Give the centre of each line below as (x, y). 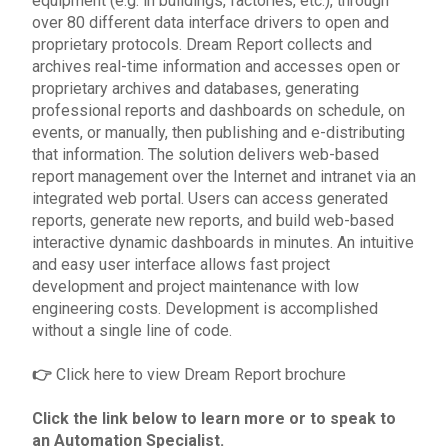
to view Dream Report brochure (235, 375)
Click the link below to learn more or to (181, 419)
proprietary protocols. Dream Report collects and (202, 45)
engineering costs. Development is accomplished (205, 309)
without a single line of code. (132, 331)
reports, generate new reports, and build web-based (213, 221)
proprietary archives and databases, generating (195, 89)
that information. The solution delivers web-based (205, 155)
